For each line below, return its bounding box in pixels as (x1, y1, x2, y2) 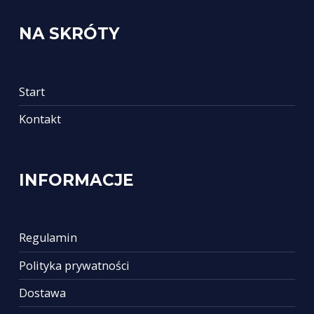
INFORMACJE (18, 170, 134, 191)
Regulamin (18, 230, 77, 246)
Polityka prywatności (18, 257, 130, 273)
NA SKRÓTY (18, 24, 120, 44)
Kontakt (18, 111, 61, 128)
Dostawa (18, 285, 66, 301)
